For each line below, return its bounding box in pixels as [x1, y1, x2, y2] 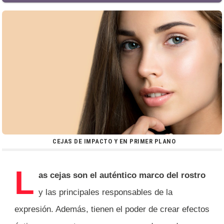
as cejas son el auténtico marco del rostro [38, 170, 205, 180]
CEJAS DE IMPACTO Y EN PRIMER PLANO [52, 137, 175, 145]
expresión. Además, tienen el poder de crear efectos [14, 204, 209, 214]
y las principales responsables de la [38, 187, 172, 197]
